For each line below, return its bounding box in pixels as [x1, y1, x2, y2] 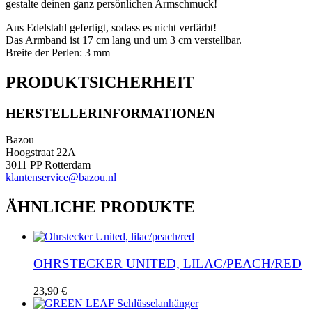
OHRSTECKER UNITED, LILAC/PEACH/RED [33, 256, 302, 271]
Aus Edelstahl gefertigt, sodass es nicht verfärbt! [6, 21, 217, 33]
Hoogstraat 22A [6, 146, 76, 159]
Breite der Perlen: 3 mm [6, 46, 110, 58]
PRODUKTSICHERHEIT [6, 72, 194, 91]
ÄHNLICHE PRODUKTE [6, 198, 195, 217]
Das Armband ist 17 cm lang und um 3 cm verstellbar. [6, 33, 242, 46]
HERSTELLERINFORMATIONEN [6, 105, 215, 120]
